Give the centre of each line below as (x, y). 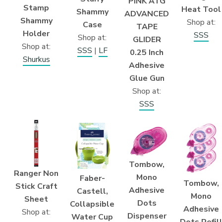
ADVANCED (147, 14)
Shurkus (36, 59)
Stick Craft (36, 186)
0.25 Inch (147, 53)
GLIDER (147, 40)
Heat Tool (201, 9)
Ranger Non (36, 173)
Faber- (92, 178)
